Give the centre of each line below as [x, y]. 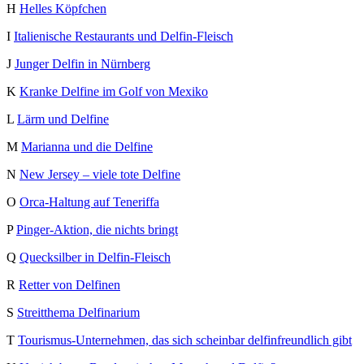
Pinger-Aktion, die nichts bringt [97, 230]
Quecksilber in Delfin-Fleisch [95, 258]
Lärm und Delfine [63, 119]
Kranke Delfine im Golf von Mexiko [114, 92]
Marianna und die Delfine [87, 147]
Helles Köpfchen [63, 9]
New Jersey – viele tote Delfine [100, 175]
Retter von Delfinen [69, 285]
